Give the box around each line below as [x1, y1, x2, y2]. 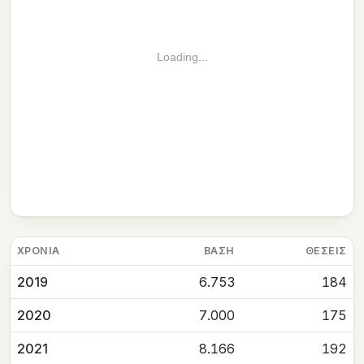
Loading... [156, 50, 208, 64]
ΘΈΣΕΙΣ [305, 245, 347, 258]
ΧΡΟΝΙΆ [17, 245, 60, 258]
